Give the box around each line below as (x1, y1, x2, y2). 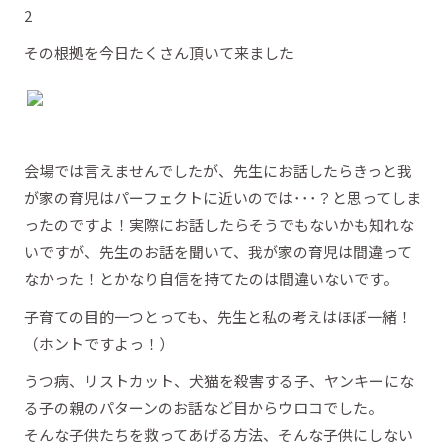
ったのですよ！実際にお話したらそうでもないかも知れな (24, 214, 414, 235)
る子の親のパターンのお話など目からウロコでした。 (24, 397, 383, 418)
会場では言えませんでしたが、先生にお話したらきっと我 (24, 160, 412, 181)
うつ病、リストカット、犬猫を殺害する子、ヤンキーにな (24, 370, 414, 391)
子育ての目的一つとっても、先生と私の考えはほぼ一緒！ (24, 305, 412, 327)
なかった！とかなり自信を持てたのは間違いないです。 (24, 268, 398, 289)
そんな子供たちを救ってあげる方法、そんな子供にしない (24, 424, 413, 445)
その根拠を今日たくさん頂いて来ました (24, 42, 294, 63)
